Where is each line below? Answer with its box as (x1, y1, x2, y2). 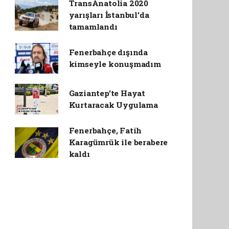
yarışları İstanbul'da (68, 10, 149, 20)
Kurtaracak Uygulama (68, 100, 158, 110)
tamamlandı (68, 21, 118, 32)
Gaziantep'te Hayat (68, 88, 146, 98)
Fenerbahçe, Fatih (68, 125, 142, 135)
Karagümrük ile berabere (68, 137, 168, 147)
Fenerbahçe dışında (68, 47, 148, 57)
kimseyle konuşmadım (68, 59, 161, 69)
